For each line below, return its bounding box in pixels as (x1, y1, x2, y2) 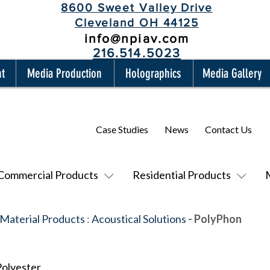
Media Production (27, 66, 102, 81)
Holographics (125, 66, 181, 81)
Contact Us (204, 123, 252, 135)
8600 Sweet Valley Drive (61, 1, 213, 14)
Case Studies (95, 123, 148, 135)
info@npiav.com (84, 31, 190, 45)
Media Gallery (202, 66, 262, 81)
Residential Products (132, 168, 231, 181)
